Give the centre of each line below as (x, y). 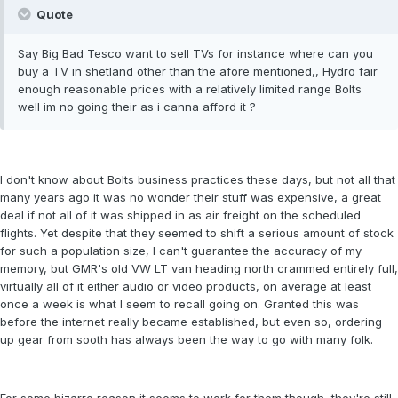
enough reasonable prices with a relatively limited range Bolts (190, 89)
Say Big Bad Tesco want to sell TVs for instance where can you (195, 54)
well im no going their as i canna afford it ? (137, 107)
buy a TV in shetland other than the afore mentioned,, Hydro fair (198, 72)
